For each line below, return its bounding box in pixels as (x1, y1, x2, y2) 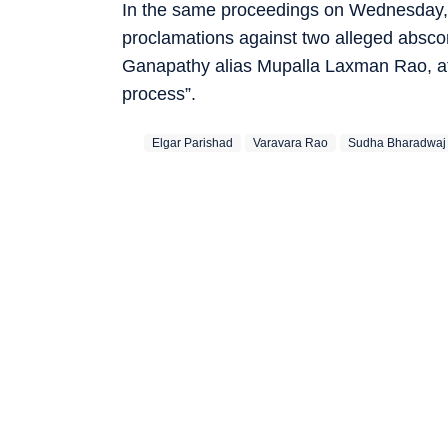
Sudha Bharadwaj (348, 135, 446, 150)
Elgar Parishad (152, 135, 233, 150)
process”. (122, 83, 196, 104)
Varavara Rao (253, 135, 328, 150)
